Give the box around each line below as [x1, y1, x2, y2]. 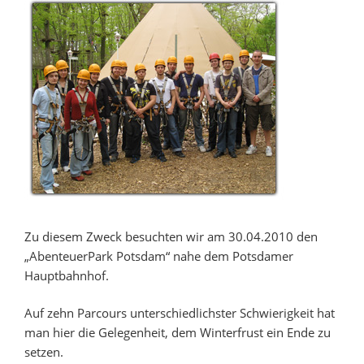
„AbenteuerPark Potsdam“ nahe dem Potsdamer [24, 247, 293, 264]
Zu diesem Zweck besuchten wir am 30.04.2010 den [24, 227, 318, 245]
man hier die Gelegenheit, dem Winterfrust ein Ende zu [24, 324, 331, 341]
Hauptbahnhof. [24, 266, 109, 284]
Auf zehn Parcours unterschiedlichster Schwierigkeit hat [24, 305, 335, 322]
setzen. [24, 344, 63, 361]
